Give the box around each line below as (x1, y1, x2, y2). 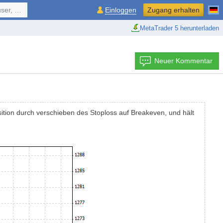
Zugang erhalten (147, 6, 200, 14)
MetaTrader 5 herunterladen (140, 24, 219, 32)
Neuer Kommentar (154, 57, 213, 65)
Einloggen (105, 6, 136, 14)
